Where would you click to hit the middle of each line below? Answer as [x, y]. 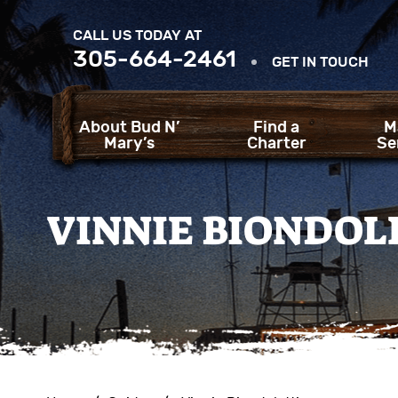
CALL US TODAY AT [137, 35]
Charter [276, 143]
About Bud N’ [129, 127]
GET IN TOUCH [320, 62]
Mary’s [130, 143]
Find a [277, 127]
